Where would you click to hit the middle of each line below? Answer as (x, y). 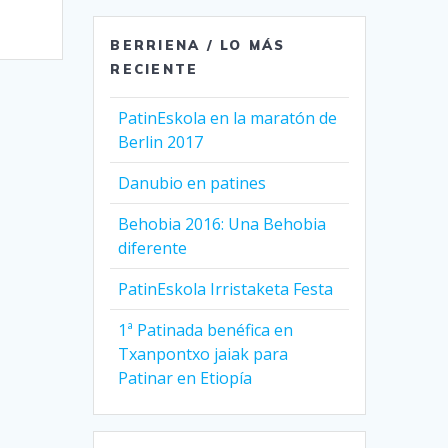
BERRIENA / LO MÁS (198, 45)
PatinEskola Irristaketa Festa (226, 289)
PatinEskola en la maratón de (228, 118)
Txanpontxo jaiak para (203, 354)
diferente (153, 248)
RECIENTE (154, 69)
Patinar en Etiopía (185, 378)
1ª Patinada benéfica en (206, 330)
